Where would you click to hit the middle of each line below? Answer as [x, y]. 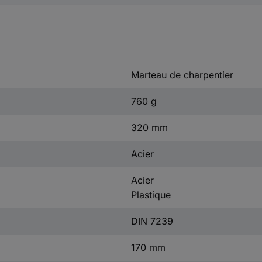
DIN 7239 [152, 221]
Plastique [151, 194]
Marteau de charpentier [182, 75]
